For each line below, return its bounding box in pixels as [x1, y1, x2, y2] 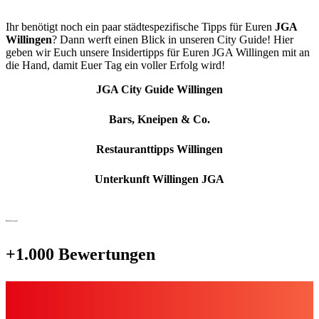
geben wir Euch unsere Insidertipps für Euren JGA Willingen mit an [6, 46, 310, 58]
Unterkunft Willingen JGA [95, 172, 224, 185]
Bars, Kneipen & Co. [109, 113, 210, 125]
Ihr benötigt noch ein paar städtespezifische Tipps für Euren [6, 20, 275, 33]
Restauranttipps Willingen [96, 142, 223, 155]
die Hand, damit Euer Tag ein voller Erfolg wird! [6, 58, 225, 71]
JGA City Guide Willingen [96, 83, 223, 95]
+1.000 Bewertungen [6, 244, 155, 263]
